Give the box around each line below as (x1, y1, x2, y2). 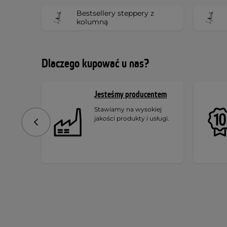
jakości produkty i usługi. (94, 114, 169, 122)
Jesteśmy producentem (94, 88, 167, 100)
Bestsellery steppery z (77, 8, 154, 18)
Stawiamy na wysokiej (94, 105, 162, 113)
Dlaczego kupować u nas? (42, 56, 149, 71)
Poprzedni (35, 121, 71, 130)
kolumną (77, 17, 108, 26)
